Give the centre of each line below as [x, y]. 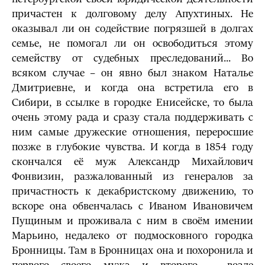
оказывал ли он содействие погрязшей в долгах [132, 29]
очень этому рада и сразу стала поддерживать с [132, 117]
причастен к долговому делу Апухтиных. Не [132, 14]
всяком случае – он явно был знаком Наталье [132, 73]
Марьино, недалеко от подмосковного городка [132, 236]
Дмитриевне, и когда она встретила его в [132, 88]
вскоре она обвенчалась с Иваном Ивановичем [132, 206]
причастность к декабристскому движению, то [132, 191]
